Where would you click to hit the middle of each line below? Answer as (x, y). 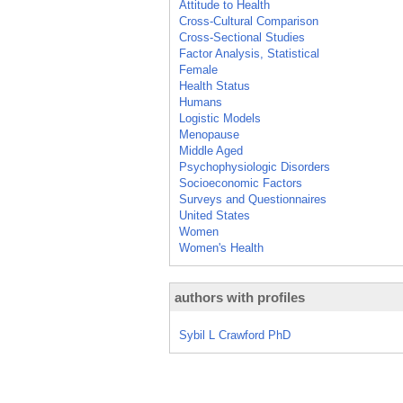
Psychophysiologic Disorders (255, 167)
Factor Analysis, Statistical (249, 54)
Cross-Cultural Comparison (249, 21)
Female (198, 70)
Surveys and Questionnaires (253, 199)
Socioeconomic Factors (241, 183)
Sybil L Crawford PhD (235, 335)
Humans (201, 102)
